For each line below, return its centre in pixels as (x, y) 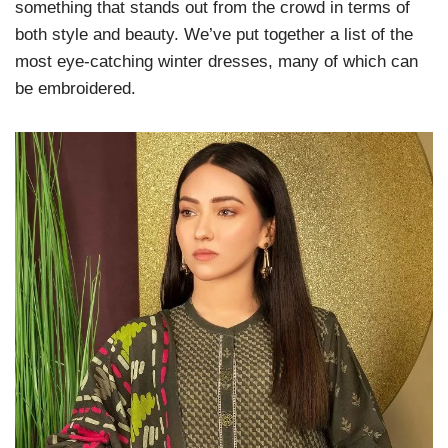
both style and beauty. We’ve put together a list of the (214, 35)
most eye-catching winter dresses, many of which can (216, 62)
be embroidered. (75, 89)
